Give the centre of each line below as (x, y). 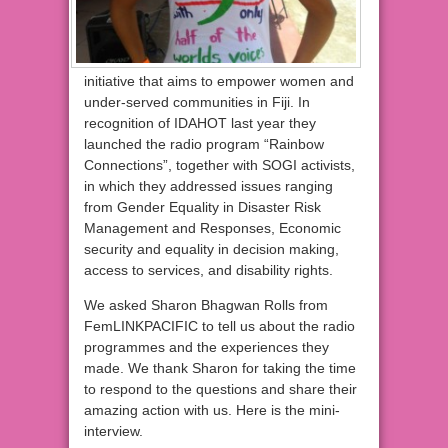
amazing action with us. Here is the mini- (212, 410)
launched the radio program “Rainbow (204, 144)
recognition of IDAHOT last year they (200, 123)
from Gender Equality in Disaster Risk (202, 207)
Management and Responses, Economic (212, 228)
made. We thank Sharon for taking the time (220, 368)
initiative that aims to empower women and (219, 81)
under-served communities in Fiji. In (197, 102)
